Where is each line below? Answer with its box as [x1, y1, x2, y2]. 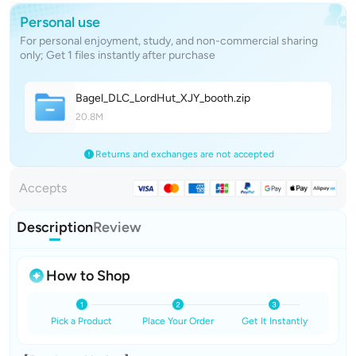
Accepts [19, 180, 67, 195]
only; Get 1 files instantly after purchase [20, 48, 215, 62]
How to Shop [46, 266, 130, 284]
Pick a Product [51, 315, 113, 327]
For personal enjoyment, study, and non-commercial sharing [20, 34, 318, 48]
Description [17, 219, 93, 236]
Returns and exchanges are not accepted [95, 149, 274, 160]
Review [93, 219, 141, 236]
